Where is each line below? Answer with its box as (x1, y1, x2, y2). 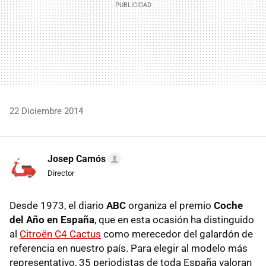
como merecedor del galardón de (101, 228, 253, 240)
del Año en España (9, 214, 94, 226)
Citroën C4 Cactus (20, 228, 101, 240)
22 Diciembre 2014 (9, 106, 83, 117)
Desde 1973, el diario (9, 199, 106, 212)
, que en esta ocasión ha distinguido (94, 214, 254, 226)
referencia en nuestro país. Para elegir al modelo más (9, 242, 248, 255)
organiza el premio (126, 199, 214, 212)
